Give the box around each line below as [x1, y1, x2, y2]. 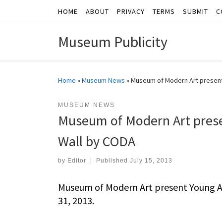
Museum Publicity [58, 32, 167, 52]
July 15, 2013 [129, 157, 172, 165]
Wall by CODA [58, 132, 135, 151]
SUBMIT [183, 7, 208, 16]
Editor [67, 157, 86, 165]
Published [96, 157, 130, 165]
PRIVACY [117, 7, 145, 16]
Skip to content [13, 9, 61, 19]
